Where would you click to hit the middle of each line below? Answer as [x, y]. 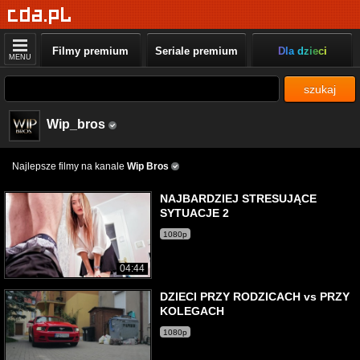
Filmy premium [91, 51]
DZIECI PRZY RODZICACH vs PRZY [255, 297]
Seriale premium [196, 51]
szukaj [320, 89]
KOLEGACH [192, 311]
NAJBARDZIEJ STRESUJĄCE [238, 198]
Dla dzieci [302, 51]
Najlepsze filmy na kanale [70, 166]
